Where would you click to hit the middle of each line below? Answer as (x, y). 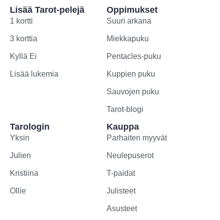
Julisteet (121, 191)
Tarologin (30, 127)
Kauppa (123, 127)
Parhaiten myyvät (137, 138)
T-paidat (121, 173)
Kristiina (24, 173)
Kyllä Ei (23, 56)
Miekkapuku (128, 39)
